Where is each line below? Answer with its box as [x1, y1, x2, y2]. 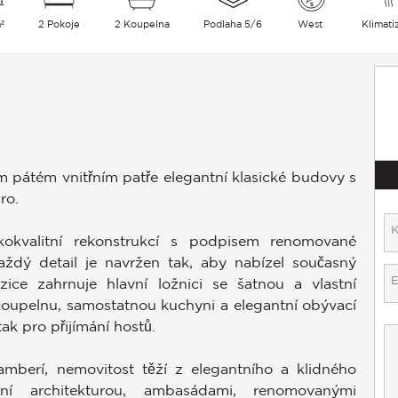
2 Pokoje [38, 19, 81, 30]
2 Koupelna [114, 19, 170, 30]
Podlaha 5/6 [203, 19, 263, 30]
